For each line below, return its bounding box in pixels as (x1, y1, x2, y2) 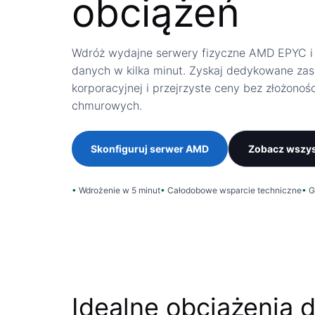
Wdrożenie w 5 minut (79, 184, 160, 195)
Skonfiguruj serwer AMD (91, 142, 210, 155)
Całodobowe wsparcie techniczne (167, 184, 302, 195)
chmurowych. (72, 98, 142, 113)
